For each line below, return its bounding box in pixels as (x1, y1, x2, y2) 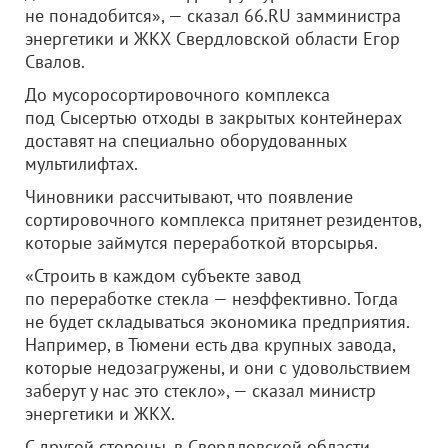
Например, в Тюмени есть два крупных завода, (25, 333, 395, 356)
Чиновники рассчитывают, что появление (25, 185, 353, 208)
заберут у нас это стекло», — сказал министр (25, 379, 376, 402)
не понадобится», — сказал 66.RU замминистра (25, 4, 401, 27)
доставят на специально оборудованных (25, 129, 347, 152)
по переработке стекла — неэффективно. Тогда (25, 287, 398, 310)
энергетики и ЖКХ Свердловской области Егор (25, 27, 400, 50)
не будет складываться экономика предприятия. (25, 310, 409, 333)
